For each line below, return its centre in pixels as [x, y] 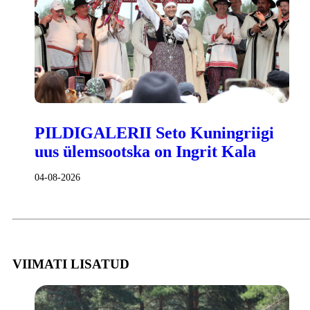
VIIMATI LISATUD [71, 264]
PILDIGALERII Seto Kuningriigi [154, 133]
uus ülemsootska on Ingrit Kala [145, 152]
